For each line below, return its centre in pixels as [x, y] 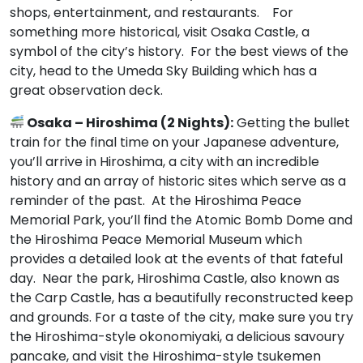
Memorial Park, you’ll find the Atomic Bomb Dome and [181, 220]
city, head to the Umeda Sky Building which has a [163, 70]
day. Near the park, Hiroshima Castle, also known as [175, 278]
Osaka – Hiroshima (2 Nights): [129, 122]
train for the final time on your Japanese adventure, [174, 142]
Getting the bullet [292, 122]
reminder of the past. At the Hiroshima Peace [156, 200]
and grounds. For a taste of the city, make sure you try [181, 317]
